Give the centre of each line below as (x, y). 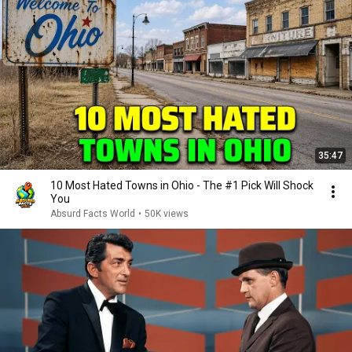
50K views (167, 214)
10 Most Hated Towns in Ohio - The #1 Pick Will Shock (182, 185)
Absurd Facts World (93, 214)
